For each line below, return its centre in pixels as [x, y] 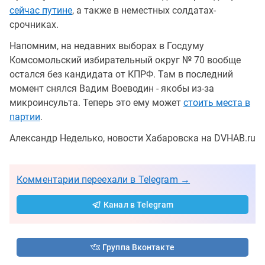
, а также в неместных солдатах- [144, 10]
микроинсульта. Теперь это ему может [96, 102]
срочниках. [34, 24]
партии [25, 117]
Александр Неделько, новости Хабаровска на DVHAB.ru [132, 138]
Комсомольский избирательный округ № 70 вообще [125, 60]
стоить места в [217, 102]
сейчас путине [41, 10]
